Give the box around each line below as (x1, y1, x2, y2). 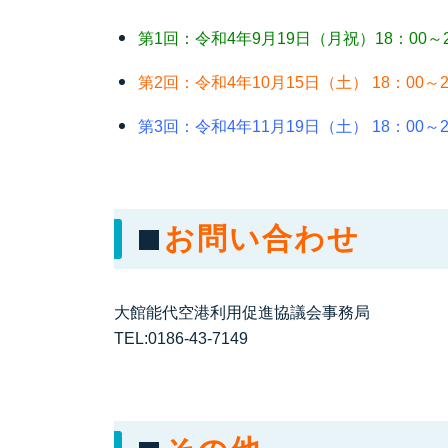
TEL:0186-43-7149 (114, 330, 248, 347)
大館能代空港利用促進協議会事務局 (114, 304, 370, 321)
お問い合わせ (164, 222, 360, 255)
